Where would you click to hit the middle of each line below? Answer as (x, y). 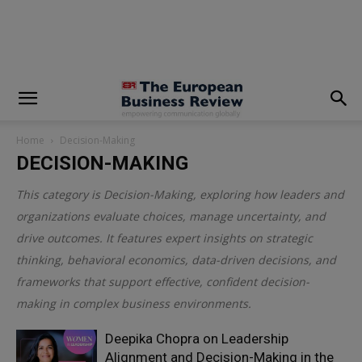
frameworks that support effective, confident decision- (163, 282)
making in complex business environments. (134, 303)
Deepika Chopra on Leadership (197, 339)
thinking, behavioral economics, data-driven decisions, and (176, 260)
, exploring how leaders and (269, 194)
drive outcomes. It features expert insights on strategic (164, 238)
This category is (58, 194)
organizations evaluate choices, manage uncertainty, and (171, 216)
